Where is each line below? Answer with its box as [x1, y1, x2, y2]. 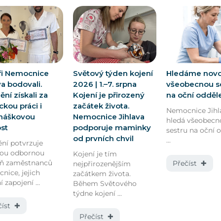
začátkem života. [73, 169, 131, 178]
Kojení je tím [73, 149, 117, 158]
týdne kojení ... [73, 188, 122, 198]
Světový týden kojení [73, 68, 153, 78]
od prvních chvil [73, 133, 134, 143]
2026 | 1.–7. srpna [73, 79, 137, 89]
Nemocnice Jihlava [73, 111, 145, 121]
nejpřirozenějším [73, 159, 131, 168]
